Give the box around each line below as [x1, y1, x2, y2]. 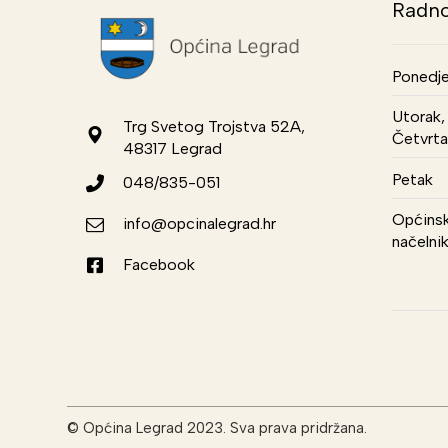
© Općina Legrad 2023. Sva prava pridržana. [67, 419, 368, 438]
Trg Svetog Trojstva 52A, [123, 117, 306, 137]
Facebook [123, 255, 196, 275]
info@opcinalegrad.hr [123, 214, 277, 234]
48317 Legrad [123, 139, 223, 159]
